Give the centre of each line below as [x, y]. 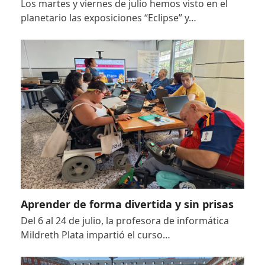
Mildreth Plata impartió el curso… [95, 235]
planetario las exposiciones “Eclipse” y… [108, 17]
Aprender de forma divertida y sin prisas [127, 204]
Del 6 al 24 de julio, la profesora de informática [125, 220]
